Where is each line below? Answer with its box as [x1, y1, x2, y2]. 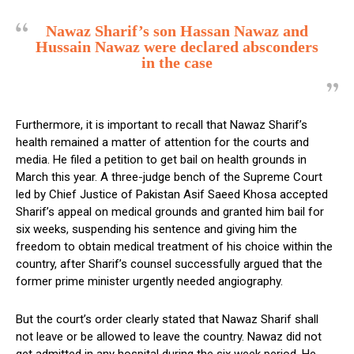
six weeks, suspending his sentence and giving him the [16, 222, 297, 237]
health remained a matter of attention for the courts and [16, 135, 309, 150]
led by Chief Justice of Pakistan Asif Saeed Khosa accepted [16, 187, 328, 202]
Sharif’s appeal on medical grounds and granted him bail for [16, 205, 324, 220]
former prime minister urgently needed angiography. [16, 274, 283, 289]
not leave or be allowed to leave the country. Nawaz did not [16, 330, 322, 345]
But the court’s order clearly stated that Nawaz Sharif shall [16, 312, 318, 327]
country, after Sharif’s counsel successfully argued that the [16, 257, 322, 272]
